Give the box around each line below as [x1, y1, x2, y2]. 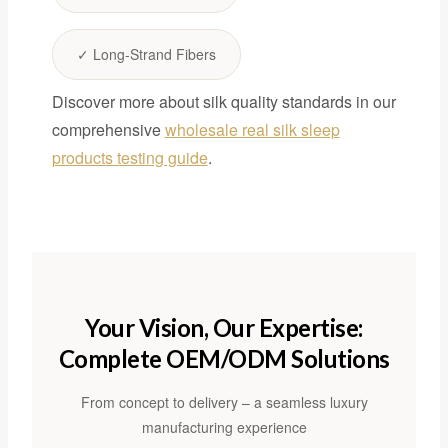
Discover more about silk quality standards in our [51, 89, 396, 113]
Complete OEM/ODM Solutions [58, 343, 390, 373]
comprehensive [51, 117, 165, 141]
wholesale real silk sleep [164, 117, 340, 141]
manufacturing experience [141, 416, 307, 437]
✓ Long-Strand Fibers [76, 43, 216, 64]
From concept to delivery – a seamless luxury [80, 391, 368, 412]
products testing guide [51, 145, 208, 169]
